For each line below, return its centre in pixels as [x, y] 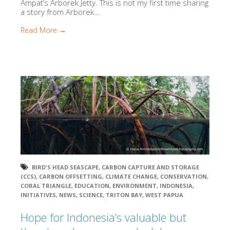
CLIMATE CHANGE [131, 177]
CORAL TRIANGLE [46, 186]
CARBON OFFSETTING [71, 177]
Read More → [43, 30]
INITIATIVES [38, 195]
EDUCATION [92, 186]
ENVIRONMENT [135, 186]
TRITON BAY [124, 195]
